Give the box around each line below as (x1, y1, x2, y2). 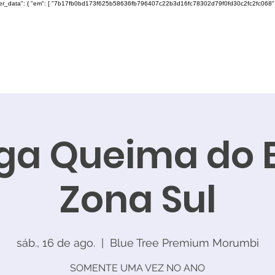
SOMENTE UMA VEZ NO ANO (70, 262, 205, 274)
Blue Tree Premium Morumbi (109, 236, 259, 249)
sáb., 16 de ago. (16, 236, 95, 249)
